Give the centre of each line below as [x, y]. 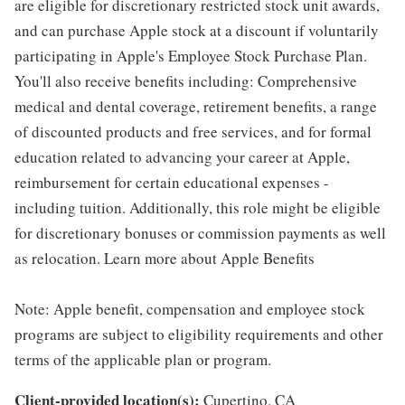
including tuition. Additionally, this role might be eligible [198, 208]
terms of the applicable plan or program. [143, 360]
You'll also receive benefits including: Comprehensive [186, 81]
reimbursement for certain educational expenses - [172, 183]
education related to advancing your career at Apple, [182, 157]
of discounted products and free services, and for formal [193, 132]
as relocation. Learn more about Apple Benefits [165, 259]
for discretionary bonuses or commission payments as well [200, 233]
